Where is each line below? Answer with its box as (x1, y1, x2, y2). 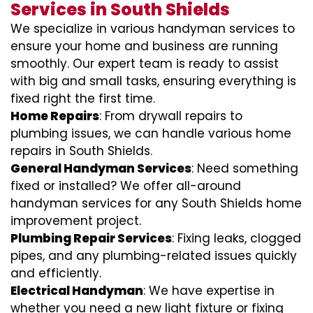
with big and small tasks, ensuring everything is (10, 73, 296, 89)
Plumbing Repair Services (10, 230, 172, 247)
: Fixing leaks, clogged (172, 230, 301, 247)
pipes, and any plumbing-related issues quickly (10, 247, 297, 264)
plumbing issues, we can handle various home (10, 125, 291, 142)
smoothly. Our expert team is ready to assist (10, 55, 279, 72)
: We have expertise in (143, 282, 275, 299)
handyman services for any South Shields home (10, 195, 302, 212)
